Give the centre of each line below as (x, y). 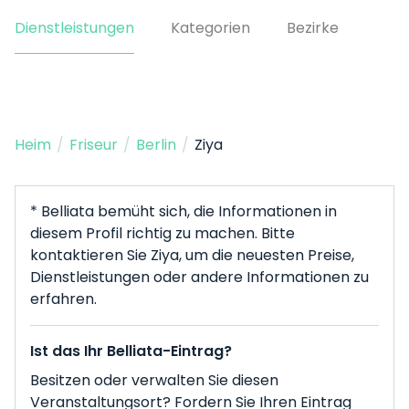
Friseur (94, 145)
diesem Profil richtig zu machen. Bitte (163, 233)
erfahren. (63, 299)
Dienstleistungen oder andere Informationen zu (199, 277)
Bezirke (313, 28)
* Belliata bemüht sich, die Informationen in (184, 211)
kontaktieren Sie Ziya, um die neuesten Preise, (192, 255)
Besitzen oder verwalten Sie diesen (154, 380)
